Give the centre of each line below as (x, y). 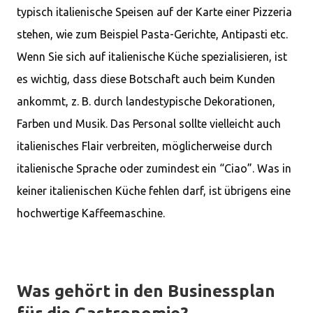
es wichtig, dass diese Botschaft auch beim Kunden (146, 79)
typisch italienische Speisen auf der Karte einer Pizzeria (154, 12)
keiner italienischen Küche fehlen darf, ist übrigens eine (154, 191)
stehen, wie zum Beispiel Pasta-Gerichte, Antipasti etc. (152, 34)
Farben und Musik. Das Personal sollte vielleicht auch (149, 124)
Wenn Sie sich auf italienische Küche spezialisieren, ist (152, 57)
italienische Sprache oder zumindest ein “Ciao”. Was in (154, 168)
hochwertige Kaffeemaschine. (91, 213)
